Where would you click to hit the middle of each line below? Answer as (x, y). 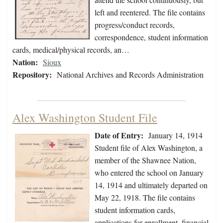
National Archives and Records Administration (130, 75)
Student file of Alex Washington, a (149, 148)
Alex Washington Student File (85, 118)
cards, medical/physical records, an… (71, 50)
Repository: (32, 75)
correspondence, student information (151, 37)
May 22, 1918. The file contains (145, 198)
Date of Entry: (119, 135)
